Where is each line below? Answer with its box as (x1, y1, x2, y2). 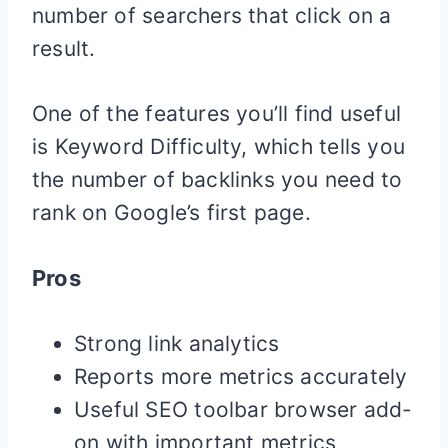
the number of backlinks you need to (32, 166, 403, 192)
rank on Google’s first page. (32, 199, 311, 225)
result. (32, 35, 96, 61)
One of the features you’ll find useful (32, 100, 401, 126)
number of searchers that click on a (32, 2, 392, 28)
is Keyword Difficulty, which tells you (32, 133, 405, 159)
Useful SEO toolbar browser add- (74, 396, 413, 422)
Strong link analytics (74, 330, 280, 356)
